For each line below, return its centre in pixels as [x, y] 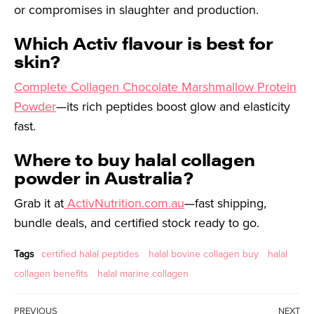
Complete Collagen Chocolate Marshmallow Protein [155, 87]
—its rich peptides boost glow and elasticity [173, 107]
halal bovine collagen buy [204, 254]
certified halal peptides [90, 254]
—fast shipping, [225, 204]
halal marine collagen [143, 274]
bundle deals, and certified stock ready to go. [138, 223]
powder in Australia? [104, 178]
